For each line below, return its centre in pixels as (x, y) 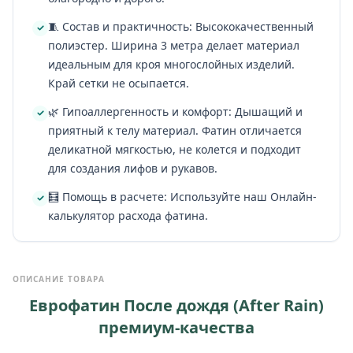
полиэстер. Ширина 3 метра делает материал (174, 45)
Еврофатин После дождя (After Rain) (176, 305)
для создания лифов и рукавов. (133, 168)
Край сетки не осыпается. (119, 83)
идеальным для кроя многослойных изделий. (171, 64)
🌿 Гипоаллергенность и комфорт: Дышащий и (175, 111)
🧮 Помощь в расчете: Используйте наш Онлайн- (182, 196)
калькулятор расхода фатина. (128, 215)
